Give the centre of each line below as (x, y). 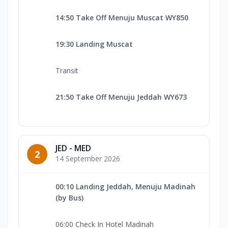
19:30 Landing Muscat (94, 44)
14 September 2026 (88, 159)
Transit (67, 71)
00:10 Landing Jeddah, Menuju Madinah (125, 187)
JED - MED (73, 148)
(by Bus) (69, 198)
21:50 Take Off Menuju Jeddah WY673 (121, 97)
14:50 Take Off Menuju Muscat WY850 (122, 18)
